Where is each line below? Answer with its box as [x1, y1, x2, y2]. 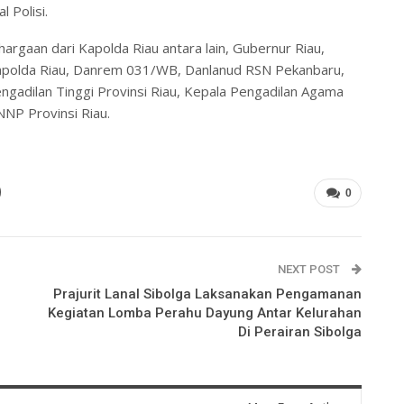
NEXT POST [277, 262, 343, 276]
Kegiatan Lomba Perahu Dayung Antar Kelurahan [47, 304, 362, 321]
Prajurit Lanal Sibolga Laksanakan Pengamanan [52, 285, 362, 302]
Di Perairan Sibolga [237, 323, 362, 340]
